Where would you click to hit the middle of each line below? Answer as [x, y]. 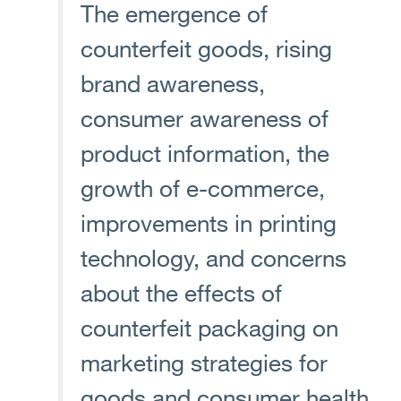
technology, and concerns [213, 258]
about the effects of [181, 293]
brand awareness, [173, 83]
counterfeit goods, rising [206, 48]
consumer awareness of [205, 118]
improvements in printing [209, 223]
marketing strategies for [204, 363]
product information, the [205, 153]
